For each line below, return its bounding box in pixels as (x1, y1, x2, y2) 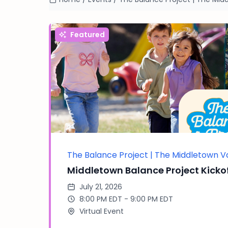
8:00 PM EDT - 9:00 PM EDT (79, 193, 173, 204)
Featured (70, 30, 105, 40)
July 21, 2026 (79, 181, 122, 192)
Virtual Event (79, 206, 124, 216)
